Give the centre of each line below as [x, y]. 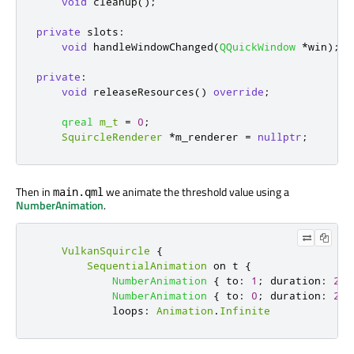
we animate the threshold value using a [196, 192]
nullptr [280, 137]
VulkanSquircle [106, 251]
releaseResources [141, 92]
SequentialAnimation [147, 266]
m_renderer [210, 137]
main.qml [78, 192]
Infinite [245, 311]
